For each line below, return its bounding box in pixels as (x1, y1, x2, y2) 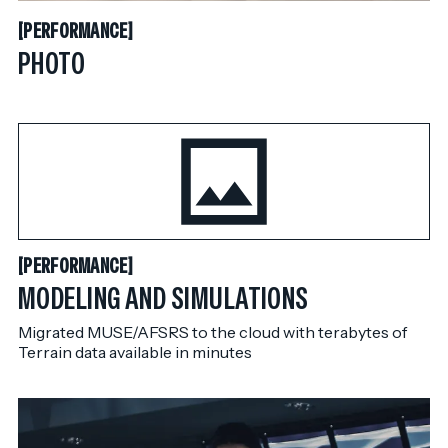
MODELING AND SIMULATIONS (18, 278, 309, 318)
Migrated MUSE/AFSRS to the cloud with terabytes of (18, 321, 407, 342)
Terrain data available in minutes (18, 341, 252, 362)
